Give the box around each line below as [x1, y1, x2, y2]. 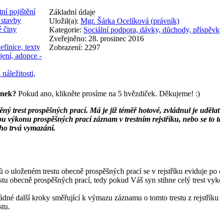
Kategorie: [49, 25, 83, 34]
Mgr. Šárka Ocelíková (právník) [81, 16, 179, 25]
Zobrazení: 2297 [49, 43, 100, 52]
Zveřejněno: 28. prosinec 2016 [49, 34, 144, 43]
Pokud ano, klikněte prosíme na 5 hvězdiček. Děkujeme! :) [16, 89, 200, 98]
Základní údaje [49, 7, 95, 16]
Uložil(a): [49, 16, 81, 25]
